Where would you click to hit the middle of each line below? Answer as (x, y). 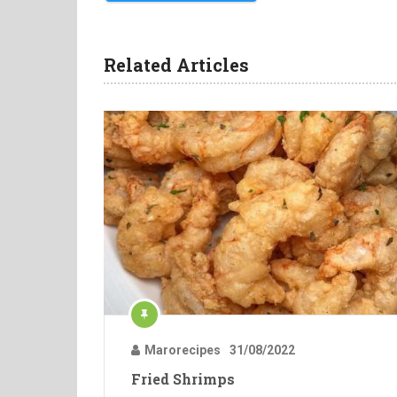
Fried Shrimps (183, 379)
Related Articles (176, 65)
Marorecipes (183, 350)
